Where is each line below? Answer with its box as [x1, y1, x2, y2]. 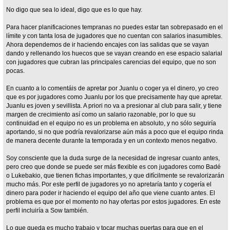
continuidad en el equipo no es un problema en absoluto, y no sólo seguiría [6, 119, 217, 127]
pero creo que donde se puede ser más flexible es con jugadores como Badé [6, 163, 221, 170]
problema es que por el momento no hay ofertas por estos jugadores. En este [6, 198, 221, 205]
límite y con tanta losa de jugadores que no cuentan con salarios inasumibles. [6, 32, 223, 40]
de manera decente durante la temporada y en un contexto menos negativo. [6, 137, 218, 144]
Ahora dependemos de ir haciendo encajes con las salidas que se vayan [6, 41, 209, 48]
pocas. [6, 67, 25, 74]
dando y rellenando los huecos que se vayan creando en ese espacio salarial [6, 49, 223, 57]
